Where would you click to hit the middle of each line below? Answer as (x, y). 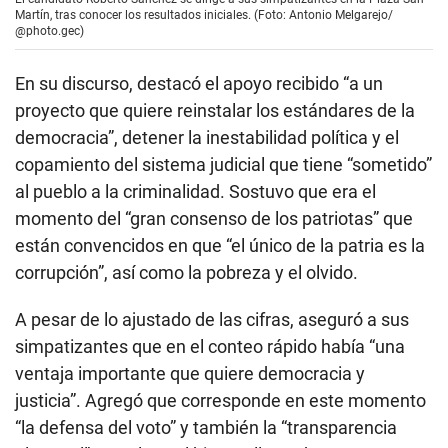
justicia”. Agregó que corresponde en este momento (220, 401)
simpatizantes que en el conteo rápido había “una (210, 347)
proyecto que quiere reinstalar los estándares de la (215, 111)
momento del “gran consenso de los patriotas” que (214, 219)
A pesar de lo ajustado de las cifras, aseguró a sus (212, 320)
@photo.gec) (49, 31)
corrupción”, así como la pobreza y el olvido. (186, 273)
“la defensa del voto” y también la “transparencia (206, 428)
